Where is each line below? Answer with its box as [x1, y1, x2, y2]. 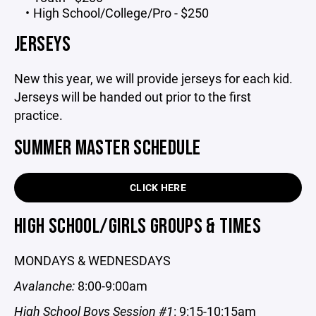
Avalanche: [14, 277, 75, 294]
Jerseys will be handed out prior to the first [14, 88, 251, 105]
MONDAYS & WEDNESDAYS [14, 252, 171, 269]
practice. [14, 107, 63, 123]
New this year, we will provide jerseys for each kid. [14, 70, 293, 87]
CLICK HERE [130, 181, 186, 194]
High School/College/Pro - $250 [32, 4, 209, 21]
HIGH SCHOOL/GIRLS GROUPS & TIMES [14, 214, 261, 239]
